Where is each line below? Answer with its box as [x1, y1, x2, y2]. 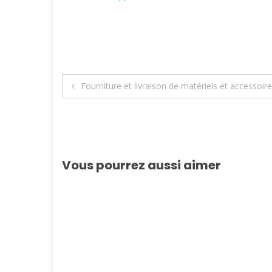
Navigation [61, 72, 165, 100]
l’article [61, 122, 129, 149]
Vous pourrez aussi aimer [62, 156, 221, 174]
